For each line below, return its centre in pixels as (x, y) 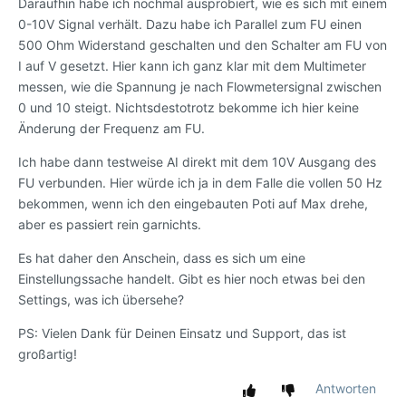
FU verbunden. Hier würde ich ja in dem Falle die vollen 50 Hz (200, 183)
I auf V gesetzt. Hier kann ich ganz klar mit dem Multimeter (192, 66)
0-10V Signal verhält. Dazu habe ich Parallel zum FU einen (190, 24)
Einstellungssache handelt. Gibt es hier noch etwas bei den (192, 279)
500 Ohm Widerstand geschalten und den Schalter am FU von (203, 45)
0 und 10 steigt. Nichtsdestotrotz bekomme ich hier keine (188, 108)
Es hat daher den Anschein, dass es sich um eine (162, 258)
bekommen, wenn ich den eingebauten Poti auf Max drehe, (193, 204)
